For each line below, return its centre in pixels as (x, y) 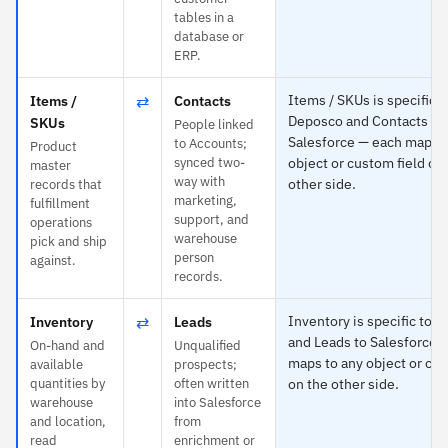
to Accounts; (210, 143)
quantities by (67, 383)
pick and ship (68, 241)
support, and (211, 219)
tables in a (204, 17)
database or (209, 36)
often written (211, 383)
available (56, 364)
